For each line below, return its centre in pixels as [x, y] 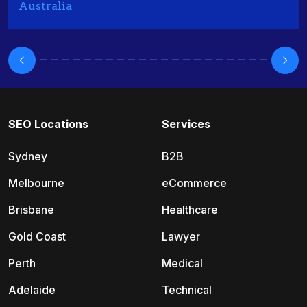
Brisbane [31, 210]
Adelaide [32, 290]
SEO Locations [48, 124]
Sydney [28, 157]
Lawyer [181, 237]
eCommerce [194, 183]
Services [186, 124]
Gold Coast [37, 237]
